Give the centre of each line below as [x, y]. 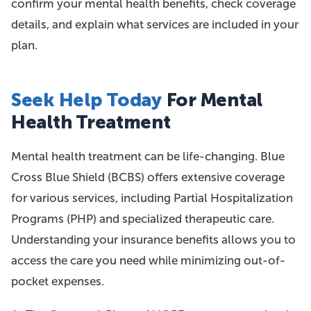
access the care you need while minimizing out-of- [148, 260]
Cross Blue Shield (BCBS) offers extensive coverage [148, 177]
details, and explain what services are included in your [155, 24]
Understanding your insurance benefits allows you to [153, 239]
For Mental [212, 100]
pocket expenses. [58, 281]
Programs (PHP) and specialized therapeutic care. [143, 219]
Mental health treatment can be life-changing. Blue [148, 156]
